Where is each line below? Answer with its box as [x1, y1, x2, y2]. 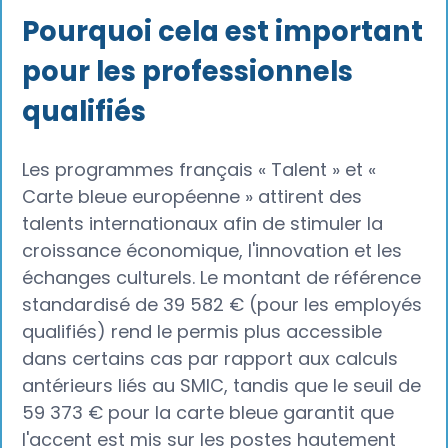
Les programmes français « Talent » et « [22, 157, 377, 183]
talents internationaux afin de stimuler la [22, 211, 384, 237]
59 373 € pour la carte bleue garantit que [22, 400, 395, 426]
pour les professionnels [22, 52, 354, 92]
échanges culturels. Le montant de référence [22, 265, 422, 291]
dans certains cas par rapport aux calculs [22, 346, 399, 372]
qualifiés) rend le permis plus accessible [22, 319, 383, 345]
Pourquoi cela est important [22, 12, 424, 52]
